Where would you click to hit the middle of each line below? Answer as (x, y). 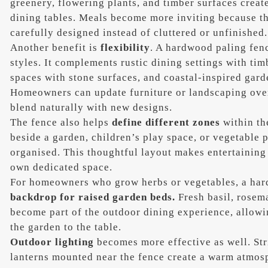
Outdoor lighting (52, 242)
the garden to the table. (66, 227)
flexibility (126, 47)
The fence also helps (60, 122)
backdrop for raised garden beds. (93, 197)
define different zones (165, 122)
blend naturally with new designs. (92, 107)
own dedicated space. (62, 167)
